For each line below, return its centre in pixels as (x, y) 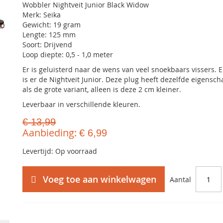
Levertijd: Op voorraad (60, 151)
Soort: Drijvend (48, 45)
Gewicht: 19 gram (52, 25)
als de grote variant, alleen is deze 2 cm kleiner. (102, 89)
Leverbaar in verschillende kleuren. (82, 104)
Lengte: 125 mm (49, 35)
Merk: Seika (42, 15)
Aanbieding (49, 133)
